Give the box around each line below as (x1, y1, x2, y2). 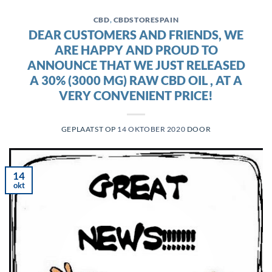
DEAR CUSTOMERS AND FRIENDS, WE (29, 27, 243, 42)
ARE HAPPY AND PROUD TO (54, 42, 218, 58)
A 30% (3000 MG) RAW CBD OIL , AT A (30, 73, 242, 88)
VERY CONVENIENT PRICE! (59, 88, 213, 103)
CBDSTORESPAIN (113, 16, 179, 24)
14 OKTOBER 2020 (117, 125, 186, 134)
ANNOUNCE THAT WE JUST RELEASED (27, 58, 245, 73)
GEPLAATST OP (61, 125, 118, 134)
